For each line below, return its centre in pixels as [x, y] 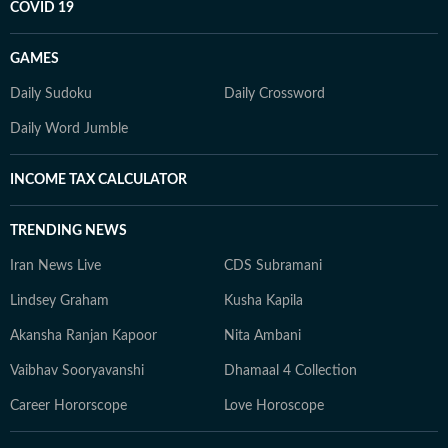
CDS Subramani [273, 266]
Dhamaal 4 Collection [290, 371]
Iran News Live [55, 266]
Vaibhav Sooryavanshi [77, 371]
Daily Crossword [274, 94]
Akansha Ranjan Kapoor [83, 336]
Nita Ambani [262, 336]
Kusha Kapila [263, 301]
